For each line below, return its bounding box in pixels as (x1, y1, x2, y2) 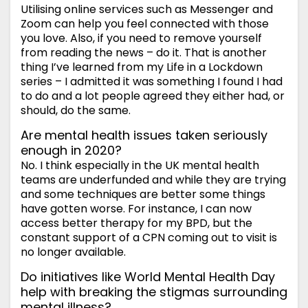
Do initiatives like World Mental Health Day (21, 268, 275, 286)
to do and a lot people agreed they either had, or (21, 88, 285, 104)
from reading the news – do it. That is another (21, 45, 267, 61)
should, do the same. (21, 102, 131, 119)
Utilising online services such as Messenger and (21, 1, 273, 18)
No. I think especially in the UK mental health (21, 157, 259, 174)
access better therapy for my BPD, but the (21, 215, 252, 232)
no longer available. (21, 244, 126, 261)
